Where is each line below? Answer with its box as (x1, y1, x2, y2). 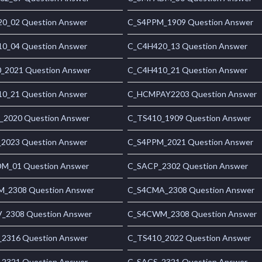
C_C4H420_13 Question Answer (127, 41, 248, 51)
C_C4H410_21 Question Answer (127, 65, 248, 75)
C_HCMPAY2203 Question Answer (127, 89, 257, 99)
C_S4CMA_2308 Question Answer (127, 185, 255, 195)
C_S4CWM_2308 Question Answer (127, 209, 257, 219)
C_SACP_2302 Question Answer (127, 161, 249, 171)
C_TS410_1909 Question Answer (127, 113, 251, 123)
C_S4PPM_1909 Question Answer (127, 17, 254, 27)
